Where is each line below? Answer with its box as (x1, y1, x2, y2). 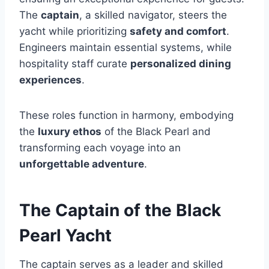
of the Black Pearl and (101, 125, 211, 138)
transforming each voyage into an (19, 141, 181, 154)
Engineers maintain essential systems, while (19, 41, 232, 53)
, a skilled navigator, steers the (79, 8, 227, 21)
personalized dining (130, 57, 231, 70)
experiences (19, 73, 82, 86)
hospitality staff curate (19, 57, 130, 70)
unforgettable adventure (19, 157, 144, 170)
